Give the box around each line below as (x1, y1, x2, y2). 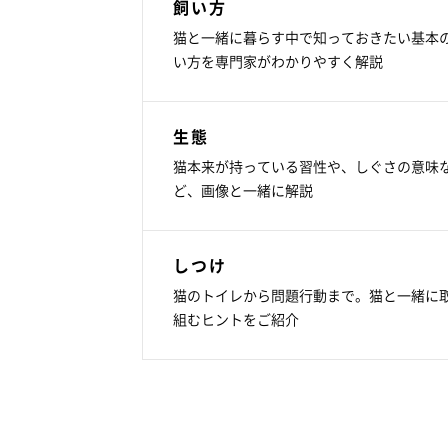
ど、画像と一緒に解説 (173, 179, 313, 200)
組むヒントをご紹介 (173, 308, 299, 329)
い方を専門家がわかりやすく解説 (173, 50, 383, 71)
